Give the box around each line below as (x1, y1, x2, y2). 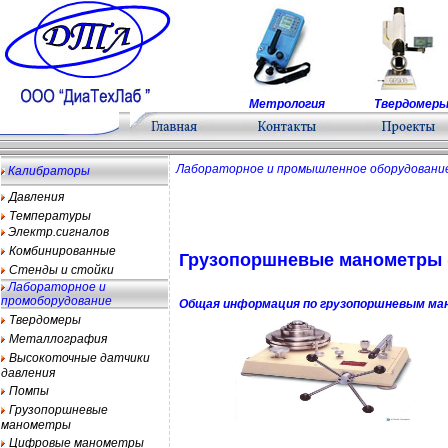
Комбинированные (9, 244, 116, 258)
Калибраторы (5, 164, 90, 178)
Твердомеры (9, 313, 81, 327)
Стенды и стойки (9, 263, 114, 277)
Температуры (9, 209, 91, 223)
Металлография (9, 332, 107, 346)
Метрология (249, 97, 325, 111)
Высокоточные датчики (9, 351, 150, 365)
